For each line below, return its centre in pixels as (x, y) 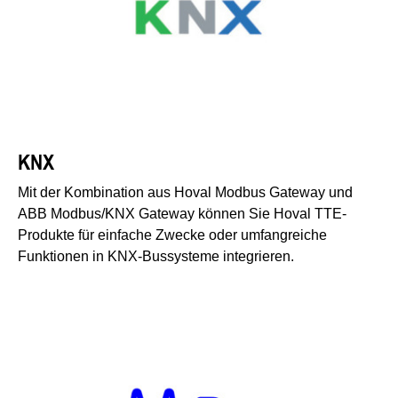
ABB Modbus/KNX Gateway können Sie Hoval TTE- (182, 213)
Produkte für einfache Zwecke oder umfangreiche (172, 235)
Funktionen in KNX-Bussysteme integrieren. (156, 256)
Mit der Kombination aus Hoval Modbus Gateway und (185, 192)
